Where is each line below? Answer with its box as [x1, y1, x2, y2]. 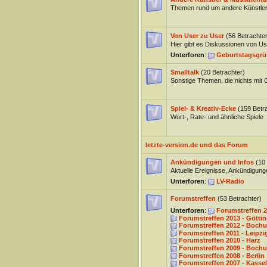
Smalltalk [170, 69, 199, 76]
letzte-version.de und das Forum [145, 141, 248, 148]
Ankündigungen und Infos [170, 159, 254, 166]
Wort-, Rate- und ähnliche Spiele [170, 113, 263, 120]
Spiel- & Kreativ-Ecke [170, 105, 236, 112]
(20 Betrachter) [200, 69, 245, 76]
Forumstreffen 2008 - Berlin [178, 252, 265, 259]
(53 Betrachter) [217, 195, 262, 202]
